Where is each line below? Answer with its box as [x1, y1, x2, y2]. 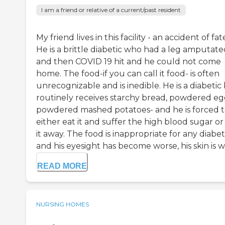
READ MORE [37, 162, 87, 171]
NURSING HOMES [36, 200, 89, 208]
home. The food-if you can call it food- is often [36, 69, 219, 79]
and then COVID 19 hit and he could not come [36, 57, 221, 67]
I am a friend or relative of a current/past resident [41, 6, 181, 14]
